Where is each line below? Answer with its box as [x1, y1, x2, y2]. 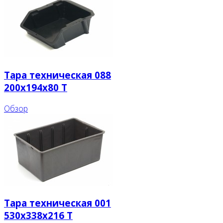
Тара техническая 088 [4, 68, 111, 81]
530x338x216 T [4, 209, 73, 222]
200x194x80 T [4, 81, 67, 94]
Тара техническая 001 [4, 197, 111, 210]
